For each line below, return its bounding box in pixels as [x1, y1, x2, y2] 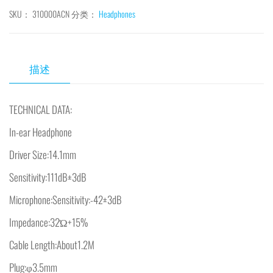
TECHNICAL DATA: [9, 101, 72, 117]
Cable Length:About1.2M [9, 236, 94, 252]
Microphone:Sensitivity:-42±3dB [9, 191, 122, 207]
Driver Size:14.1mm [9, 146, 76, 162]
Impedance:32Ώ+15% [9, 214, 88, 230]
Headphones [99, 7, 135, 20]
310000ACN [32, 7, 69, 20]
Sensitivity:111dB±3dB [9, 169, 87, 185]
